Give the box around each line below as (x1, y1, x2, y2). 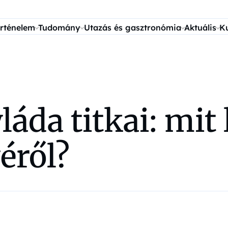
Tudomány (38, 22, 81, 33)
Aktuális (184, 22, 216, 33)
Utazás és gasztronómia (83, 22, 181, 33)
